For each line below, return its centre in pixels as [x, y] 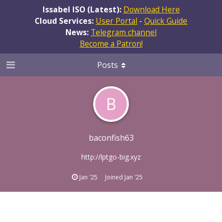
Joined [115, 177]
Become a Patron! [111, 43]
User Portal [116, 21]
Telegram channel [124, 32]
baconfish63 [111, 138]
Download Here [151, 9]
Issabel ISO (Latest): [83, 9]
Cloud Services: [65, 21]
